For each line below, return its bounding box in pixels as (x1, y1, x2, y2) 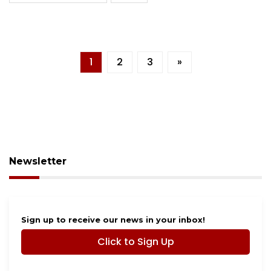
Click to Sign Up (97, 234, 174, 249)
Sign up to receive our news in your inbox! (21, 215, 205, 224)
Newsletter (9, 155, 67, 167)
